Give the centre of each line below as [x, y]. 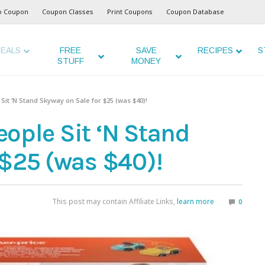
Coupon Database [195, 12]
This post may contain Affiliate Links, [114, 202]
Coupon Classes [68, 12]
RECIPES [215, 50]
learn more [195, 202]
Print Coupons [130, 12]
